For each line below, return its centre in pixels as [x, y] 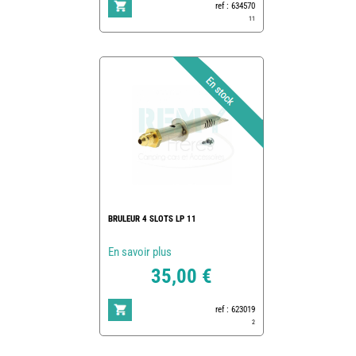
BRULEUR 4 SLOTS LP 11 [152, 219]
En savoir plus [139, 252]
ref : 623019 [235, 309]
